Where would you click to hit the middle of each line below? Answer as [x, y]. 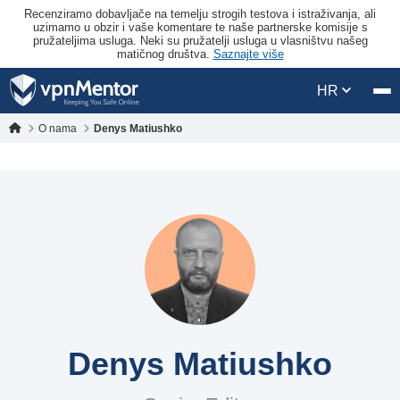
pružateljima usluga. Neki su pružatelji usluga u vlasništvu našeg [200, 41]
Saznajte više [248, 54]
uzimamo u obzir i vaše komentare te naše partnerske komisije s [200, 27]
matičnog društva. [165, 54]
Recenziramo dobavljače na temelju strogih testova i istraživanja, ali [200, 14]
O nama [59, 128]
